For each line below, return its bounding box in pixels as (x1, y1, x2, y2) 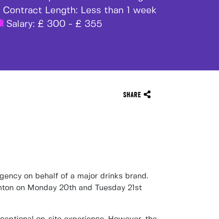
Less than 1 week (81, 6, 156, 15)
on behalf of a (22, 173, 77, 180)
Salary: (3, 20, 38, 29)
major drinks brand (77, 173, 147, 180)
